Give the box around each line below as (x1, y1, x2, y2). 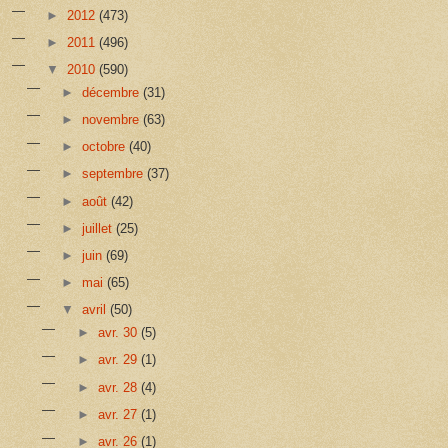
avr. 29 (97, 352, 141, 368)
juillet (82, 220, 117, 236)
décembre (82, 84, 144, 100)
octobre (82, 139, 130, 155)
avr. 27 (97, 406, 141, 422)
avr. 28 (97, 379, 141, 395)
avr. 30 (97, 325, 141, 341)
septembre (82, 166, 148, 182)
